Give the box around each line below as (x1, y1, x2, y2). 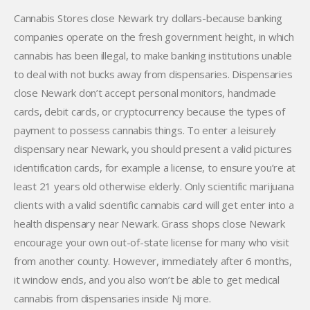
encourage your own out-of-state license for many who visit (14, 235, 289, 249)
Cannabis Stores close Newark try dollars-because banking (14, 11, 282, 25)
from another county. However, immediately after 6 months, (14, 254, 292, 268)
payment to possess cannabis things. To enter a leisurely (14, 123, 276, 137)
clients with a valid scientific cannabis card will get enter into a (14, 198, 294, 212)
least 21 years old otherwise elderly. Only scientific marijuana (14, 179, 294, 193)
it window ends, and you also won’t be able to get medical (14, 273, 280, 286)
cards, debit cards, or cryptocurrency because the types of (14, 104, 285, 118)
